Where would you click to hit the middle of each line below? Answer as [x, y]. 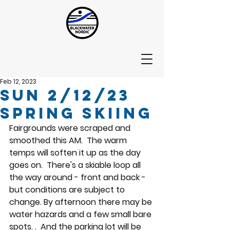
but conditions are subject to [68, 190]
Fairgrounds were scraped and [71, 128]
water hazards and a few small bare [81, 214]
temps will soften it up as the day [76, 153]
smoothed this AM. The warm [69, 140]
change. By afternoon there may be [82, 202]
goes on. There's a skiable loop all [76, 165]
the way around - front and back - [79, 177]
